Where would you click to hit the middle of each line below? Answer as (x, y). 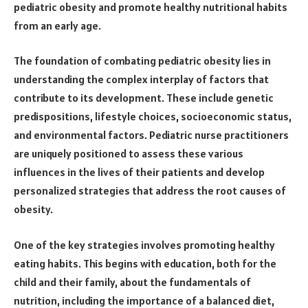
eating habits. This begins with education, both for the (145, 263)
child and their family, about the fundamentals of (132, 282)
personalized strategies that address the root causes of (150, 191)
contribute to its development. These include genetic (144, 98)
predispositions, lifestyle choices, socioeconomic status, (153, 117)
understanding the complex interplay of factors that (141, 79)
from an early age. (57, 25)
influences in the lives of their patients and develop (139, 172)
